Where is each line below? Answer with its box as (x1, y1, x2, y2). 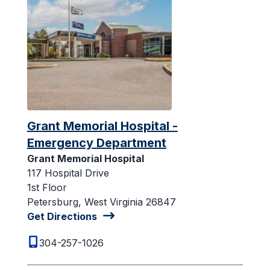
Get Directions (27, 210, 97, 222)
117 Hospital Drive (27, 166, 109, 179)
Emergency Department (27, 135, 166, 150)
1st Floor (27, 181, 67, 193)
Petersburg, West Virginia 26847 (27, 195, 176, 208)
